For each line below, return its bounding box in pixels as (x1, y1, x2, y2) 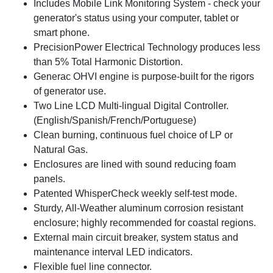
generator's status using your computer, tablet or (34, 13, 239, 24)
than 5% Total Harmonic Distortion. (34, 57, 183, 68)
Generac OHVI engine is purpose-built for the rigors (34, 71, 254, 82)
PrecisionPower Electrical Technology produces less (34, 42, 260, 53)
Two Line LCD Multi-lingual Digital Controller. (34, 101, 229, 112)
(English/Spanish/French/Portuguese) (34, 115, 196, 126)
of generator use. (34, 86, 106, 97)
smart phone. (34, 27, 90, 38)
